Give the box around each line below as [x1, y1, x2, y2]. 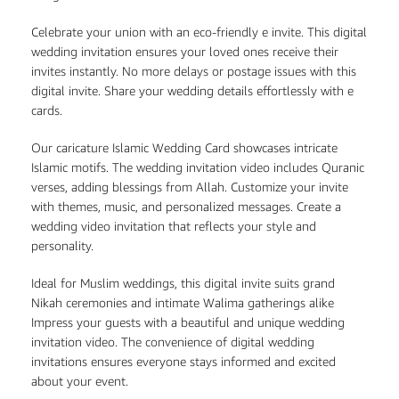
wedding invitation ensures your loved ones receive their [31, 43, 338, 59]
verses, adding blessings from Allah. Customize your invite [31, 178, 348, 194]
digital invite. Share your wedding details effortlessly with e [31, 82, 354, 98]
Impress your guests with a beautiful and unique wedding [31, 313, 345, 330]
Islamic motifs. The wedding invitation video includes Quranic [31, 159, 364, 175]
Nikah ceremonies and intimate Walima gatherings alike [31, 294, 334, 310]
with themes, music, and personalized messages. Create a [31, 198, 341, 214]
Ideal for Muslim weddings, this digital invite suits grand [31, 274, 335, 290]
